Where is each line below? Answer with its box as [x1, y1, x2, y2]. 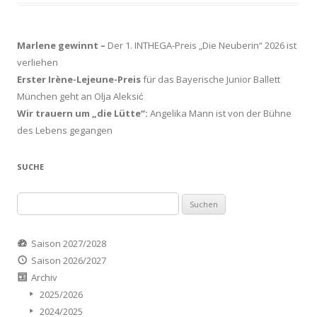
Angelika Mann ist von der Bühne [148, 107, 292, 120]
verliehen [17, 56, 58, 69]
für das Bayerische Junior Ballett [141, 73, 280, 86]
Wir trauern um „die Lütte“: [17, 107, 148, 120]
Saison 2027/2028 [30, 237, 106, 250]
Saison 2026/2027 [30, 254, 106, 267]
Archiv [30, 271, 57, 284]
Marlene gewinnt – [17, 39, 108, 52]
